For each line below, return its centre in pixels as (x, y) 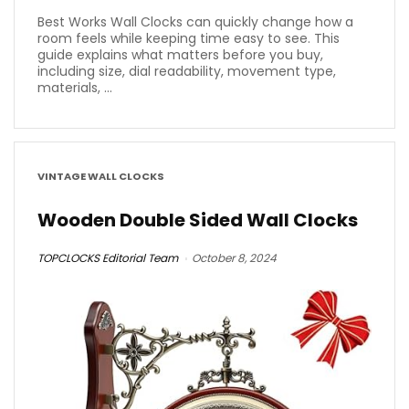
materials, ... (75, 87)
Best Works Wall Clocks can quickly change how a (195, 21)
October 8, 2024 (234, 257)
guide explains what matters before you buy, (180, 54)
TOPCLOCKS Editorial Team (108, 257)
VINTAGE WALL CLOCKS (101, 177)
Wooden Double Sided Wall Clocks (198, 220)
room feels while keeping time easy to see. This (189, 38)
